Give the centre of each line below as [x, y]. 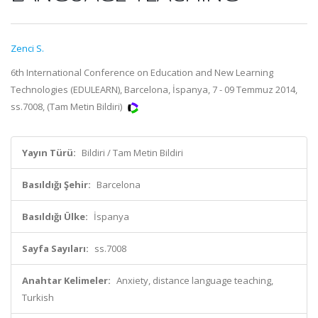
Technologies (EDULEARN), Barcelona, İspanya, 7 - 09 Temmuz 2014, [154, 89]
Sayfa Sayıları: [55, 248]
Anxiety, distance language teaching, [195, 280]
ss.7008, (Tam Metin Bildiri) [67, 106]
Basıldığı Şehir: [56, 185]
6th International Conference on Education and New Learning [142, 72]
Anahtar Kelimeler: [66, 280]
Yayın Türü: [49, 153]
